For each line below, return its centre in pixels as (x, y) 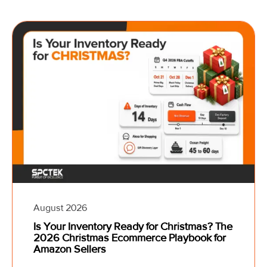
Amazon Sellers (70, 249)
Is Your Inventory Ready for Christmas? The (133, 226)
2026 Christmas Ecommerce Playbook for (130, 237)
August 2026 (60, 207)
